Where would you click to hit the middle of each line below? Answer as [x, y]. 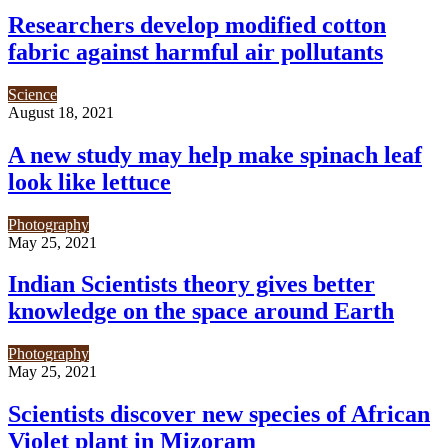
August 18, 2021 [61, 112]
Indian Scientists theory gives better [191, 284]
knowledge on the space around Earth [201, 311]
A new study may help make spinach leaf [215, 154]
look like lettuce [89, 181]
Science [32, 94]
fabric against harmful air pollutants [195, 51]
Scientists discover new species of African [219, 414]
